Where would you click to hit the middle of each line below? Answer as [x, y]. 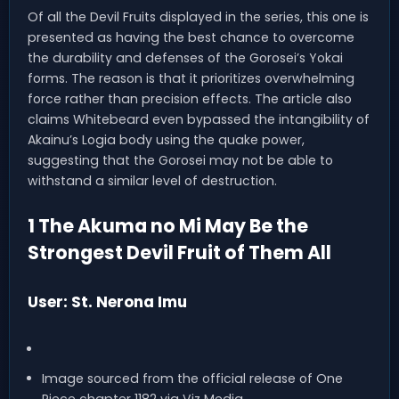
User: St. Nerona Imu [107, 302]
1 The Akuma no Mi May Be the [168, 226]
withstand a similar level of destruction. [152, 181]
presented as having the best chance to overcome [191, 38]
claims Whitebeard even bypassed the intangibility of [199, 120]
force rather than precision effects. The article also [190, 99]
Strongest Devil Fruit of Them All [179, 253]
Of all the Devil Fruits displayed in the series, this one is [198, 17]
